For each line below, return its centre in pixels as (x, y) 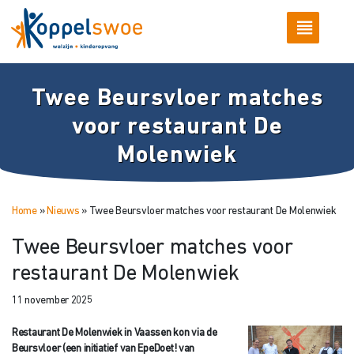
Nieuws (63, 211)
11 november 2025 (52, 301)
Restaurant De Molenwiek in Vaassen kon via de (115, 333)
